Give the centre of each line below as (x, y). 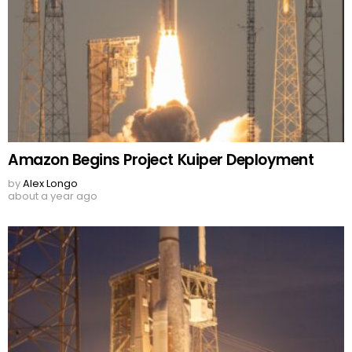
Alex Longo (50, 184)
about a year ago (53, 196)
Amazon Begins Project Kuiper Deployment (161, 160)
